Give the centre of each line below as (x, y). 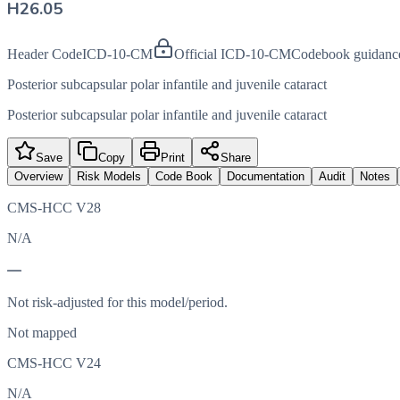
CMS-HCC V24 (54, 363)
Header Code (45, 54)
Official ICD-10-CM (233, 54)
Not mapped (42, 333)
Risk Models (109, 177)
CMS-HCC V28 (54, 208)
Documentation (266, 177)
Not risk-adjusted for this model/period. (117, 303)
